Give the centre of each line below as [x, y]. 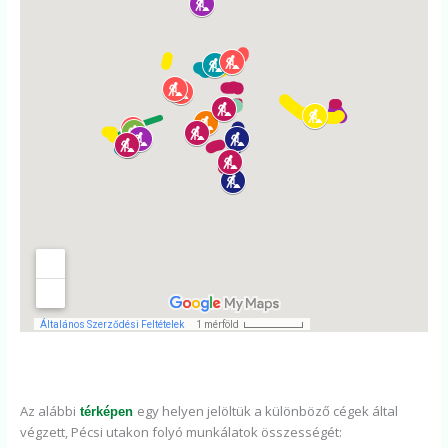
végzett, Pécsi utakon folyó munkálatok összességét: [181, 431]
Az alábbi [48, 410]
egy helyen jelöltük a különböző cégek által [268, 410]
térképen [105, 411]
